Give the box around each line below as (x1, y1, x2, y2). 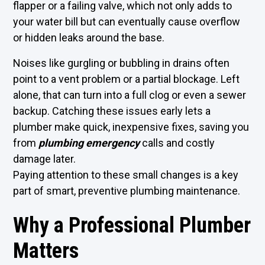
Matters (13, 238, 79, 263)
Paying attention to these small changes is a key (13, 169, 239, 181)
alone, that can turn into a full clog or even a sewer (13, 89, 247, 101)
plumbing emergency (38, 137, 140, 149)
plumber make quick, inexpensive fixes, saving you (13, 121, 250, 133)
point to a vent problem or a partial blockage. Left (13, 73, 240, 85)
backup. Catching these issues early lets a (13, 105, 211, 117)
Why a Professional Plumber (13, 213, 251, 238)
